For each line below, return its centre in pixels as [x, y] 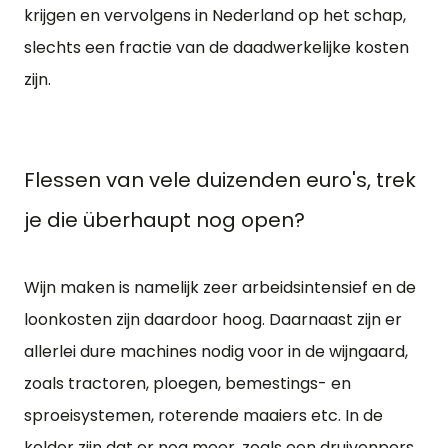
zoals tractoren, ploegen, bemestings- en [187, 383]
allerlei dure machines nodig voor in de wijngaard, [216, 351]
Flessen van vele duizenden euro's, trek [220, 180]
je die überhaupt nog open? [164, 220]
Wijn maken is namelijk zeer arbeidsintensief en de [220, 287]
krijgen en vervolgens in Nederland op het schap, [215, 15]
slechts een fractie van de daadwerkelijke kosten [216, 47]
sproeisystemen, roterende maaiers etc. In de [203, 415]
